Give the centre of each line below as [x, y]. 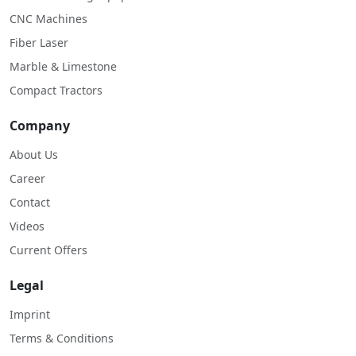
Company [40, 125]
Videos [27, 226]
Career [27, 178]
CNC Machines [48, 18]
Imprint [30, 314]
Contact [30, 202]
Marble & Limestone [63, 66]
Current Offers [48, 250]
